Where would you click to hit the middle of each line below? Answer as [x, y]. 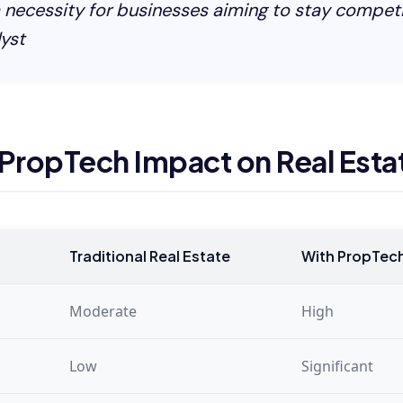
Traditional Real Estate [150, 255]
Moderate [103, 311]
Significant [337, 366]
